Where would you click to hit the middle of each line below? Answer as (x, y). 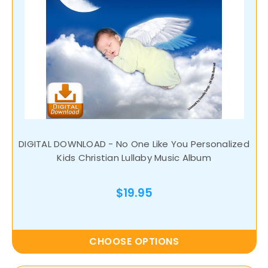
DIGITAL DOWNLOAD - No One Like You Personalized (134, 144)
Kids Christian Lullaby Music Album (134, 158)
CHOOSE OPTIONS (134, 242)
